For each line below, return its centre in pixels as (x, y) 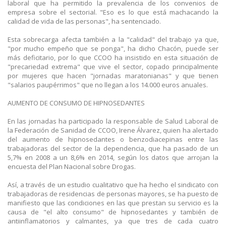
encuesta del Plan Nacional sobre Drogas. (72, 166)
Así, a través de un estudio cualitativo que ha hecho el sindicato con (113, 184)
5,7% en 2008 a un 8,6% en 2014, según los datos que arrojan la (113, 157)
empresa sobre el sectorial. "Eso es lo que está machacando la (113, 12)
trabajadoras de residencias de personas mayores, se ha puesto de (113, 193)
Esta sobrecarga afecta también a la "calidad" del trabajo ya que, (113, 39)
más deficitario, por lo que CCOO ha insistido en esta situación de (113, 57)
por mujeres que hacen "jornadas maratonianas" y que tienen (113, 75)
